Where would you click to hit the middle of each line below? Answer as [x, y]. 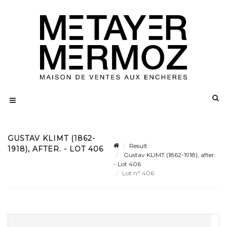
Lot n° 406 [139, 173]
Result [138, 146]
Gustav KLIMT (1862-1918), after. [169, 155]
